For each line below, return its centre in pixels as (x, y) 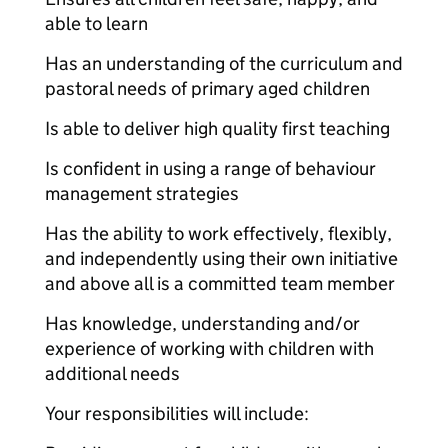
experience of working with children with (209, 348)
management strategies (142, 193)
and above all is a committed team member (220, 283)
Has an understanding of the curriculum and (224, 63)
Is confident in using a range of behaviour (210, 168)
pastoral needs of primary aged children (207, 88)
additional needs (112, 373)
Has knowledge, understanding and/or (202, 323)
